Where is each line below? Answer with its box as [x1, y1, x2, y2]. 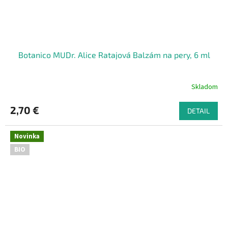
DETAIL [187, 106, 210, 116]
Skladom [191, 81, 218, 92]
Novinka [14, 132, 40, 141]
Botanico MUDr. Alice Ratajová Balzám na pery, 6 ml [18, 50, 210, 60]
